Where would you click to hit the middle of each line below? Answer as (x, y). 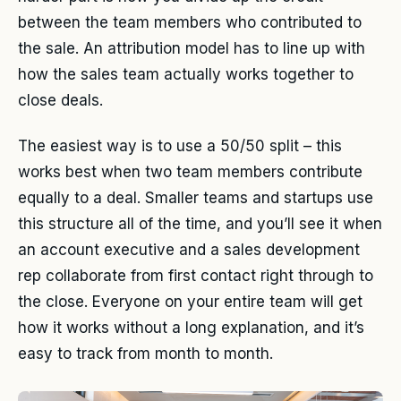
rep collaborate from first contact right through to (196, 275)
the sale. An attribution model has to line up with (192, 49)
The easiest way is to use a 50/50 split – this (180, 145)
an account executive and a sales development (189, 249)
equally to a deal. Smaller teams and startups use (196, 197)
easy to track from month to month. (145, 353)
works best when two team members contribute (190, 171)
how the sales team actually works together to (186, 75)
